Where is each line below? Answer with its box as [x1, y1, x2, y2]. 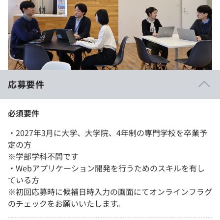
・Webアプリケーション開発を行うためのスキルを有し [8, 162, 205, 174]
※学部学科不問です [8, 150, 79, 162]
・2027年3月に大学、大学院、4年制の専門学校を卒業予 [8, 126, 207, 138]
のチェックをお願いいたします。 [8, 197, 125, 209]
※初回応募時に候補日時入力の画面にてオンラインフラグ [8, 185, 212, 197]
